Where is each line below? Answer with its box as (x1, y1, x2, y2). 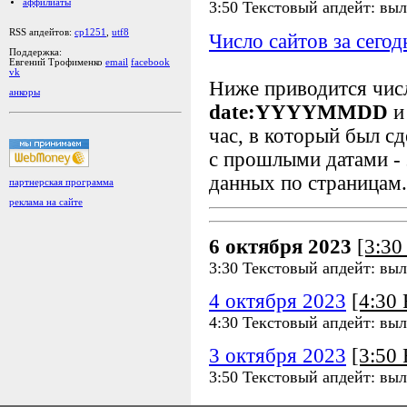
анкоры (9, 87, 40, 97)
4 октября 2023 (209, 289, 346, 313)
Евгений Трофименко (9, 57, 105, 67)
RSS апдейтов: (9, 27, 74, 37)
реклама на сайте (9, 196, 83, 207)
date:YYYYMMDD (209, 100, 388, 124)
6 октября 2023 (209, 234, 352, 258)
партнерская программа (9, 176, 114, 187)
